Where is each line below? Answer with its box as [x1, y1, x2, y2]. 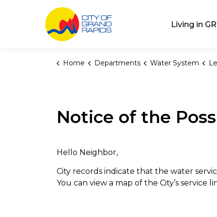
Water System [150, 59, 199, 67]
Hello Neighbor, [57, 148, 118, 157]
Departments [94, 59, 140, 67]
